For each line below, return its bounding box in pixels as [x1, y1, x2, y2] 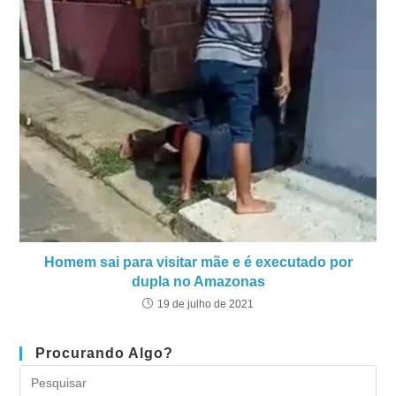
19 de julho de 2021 [157, 298, 254, 311]
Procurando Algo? [35, 346, 174, 362]
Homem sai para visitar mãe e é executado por [43, 255, 353, 270]
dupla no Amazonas [131, 274, 265, 290]
